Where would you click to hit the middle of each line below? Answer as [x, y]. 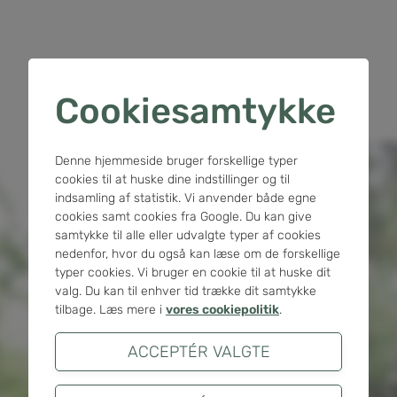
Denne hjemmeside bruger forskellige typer [176, 161]
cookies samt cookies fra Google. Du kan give [183, 217]
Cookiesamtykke [195, 111]
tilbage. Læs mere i [110, 310]
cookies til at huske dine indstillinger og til [172, 179]
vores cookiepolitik [222, 310]
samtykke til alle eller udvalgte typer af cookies [188, 235]
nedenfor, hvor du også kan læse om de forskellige [198, 254]
